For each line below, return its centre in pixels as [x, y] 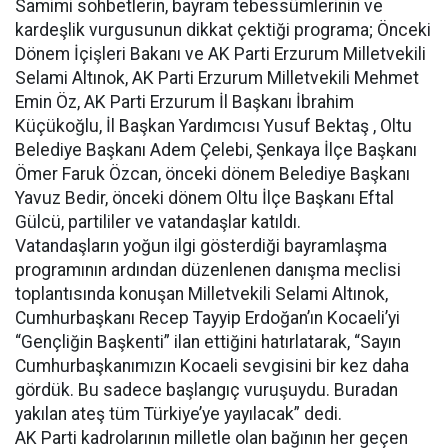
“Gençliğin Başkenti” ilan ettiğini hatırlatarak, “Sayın [208, 342]
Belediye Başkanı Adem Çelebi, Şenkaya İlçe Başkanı [216, 150]
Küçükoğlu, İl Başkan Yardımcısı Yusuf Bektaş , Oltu [213, 126]
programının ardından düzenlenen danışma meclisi [208, 270]
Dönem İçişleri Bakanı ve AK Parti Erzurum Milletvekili [220, 54]
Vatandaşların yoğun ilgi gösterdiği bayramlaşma [201, 246]
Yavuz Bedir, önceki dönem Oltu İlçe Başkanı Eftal [204, 198]
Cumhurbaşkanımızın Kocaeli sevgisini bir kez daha [212, 366]
